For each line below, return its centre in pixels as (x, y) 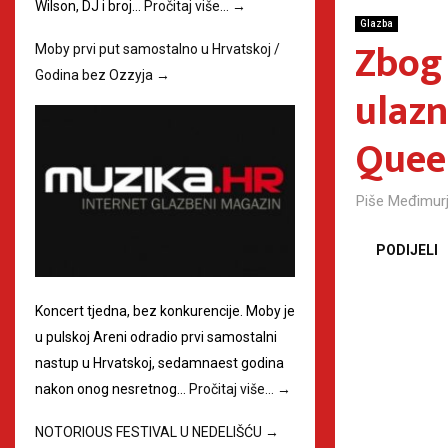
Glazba (376, 24)
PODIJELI (407, 249)
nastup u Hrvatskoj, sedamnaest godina (159, 363)
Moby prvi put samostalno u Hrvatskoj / (157, 48)
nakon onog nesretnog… (112, 389)
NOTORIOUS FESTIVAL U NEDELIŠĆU (150, 432)
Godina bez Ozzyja (95, 74)
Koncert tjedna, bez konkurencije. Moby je (165, 311)
